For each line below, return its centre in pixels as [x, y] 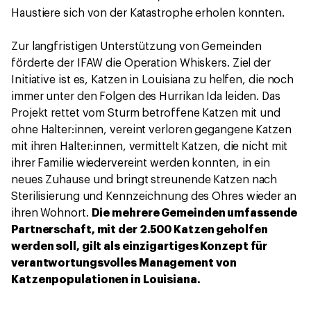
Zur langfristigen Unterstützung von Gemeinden [136, 46]
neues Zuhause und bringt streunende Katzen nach [144, 179]
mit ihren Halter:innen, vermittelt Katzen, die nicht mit [150, 146]
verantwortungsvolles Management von [124, 263]
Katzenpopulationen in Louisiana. [106, 279]
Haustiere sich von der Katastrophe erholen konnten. [148, 13]
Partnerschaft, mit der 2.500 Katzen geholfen [140, 229]
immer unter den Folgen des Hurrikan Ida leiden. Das [146, 96]
